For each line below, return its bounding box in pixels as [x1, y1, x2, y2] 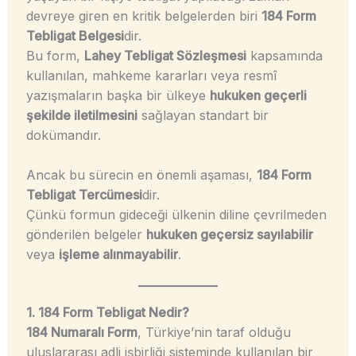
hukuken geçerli [209, 87, 307, 103]
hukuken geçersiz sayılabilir [145, 226, 313, 243]
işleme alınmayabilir [58, 246, 178, 263]
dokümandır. [25, 126, 101, 143]
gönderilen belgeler [25, 226, 146, 243]
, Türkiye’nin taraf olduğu [137, 323, 291, 340]
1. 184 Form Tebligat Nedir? [25, 304, 189, 320]
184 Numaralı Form [25, 323, 137, 340]
